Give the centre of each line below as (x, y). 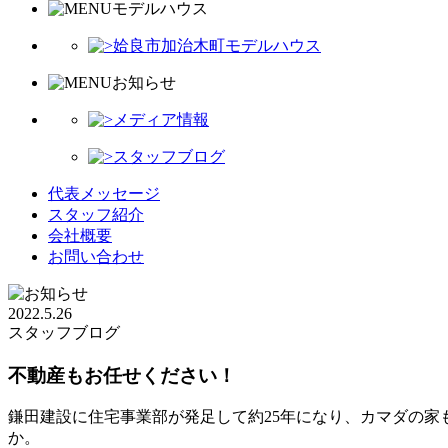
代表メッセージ (104, 193)
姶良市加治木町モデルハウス (217, 45)
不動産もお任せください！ (122, 375)
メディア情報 (161, 119)
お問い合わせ (96, 256)
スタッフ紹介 (96, 214)
